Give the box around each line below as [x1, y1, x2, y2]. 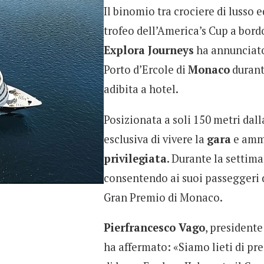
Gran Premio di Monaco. [104, 190, 223, 204]
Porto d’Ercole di [104, 62, 188, 77]
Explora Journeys [104, 43, 194, 58]
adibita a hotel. [104, 82, 179, 97]
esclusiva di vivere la [104, 131, 207, 146]
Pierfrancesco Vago [104, 220, 205, 235]
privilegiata [104, 151, 167, 166]
